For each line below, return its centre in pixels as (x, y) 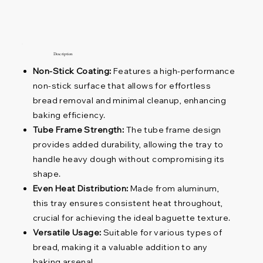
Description (63, 54)
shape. (47, 173)
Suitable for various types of (162, 232)
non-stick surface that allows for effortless (122, 85)
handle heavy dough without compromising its (129, 159)
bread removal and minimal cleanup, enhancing (129, 100)
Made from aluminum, (173, 188)
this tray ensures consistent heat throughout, (128, 203)
